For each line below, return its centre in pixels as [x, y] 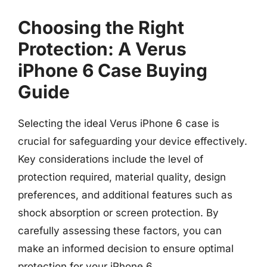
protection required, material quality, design [122, 177]
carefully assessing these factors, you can [120, 231]
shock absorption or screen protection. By [118, 213]
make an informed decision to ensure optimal [126, 249]
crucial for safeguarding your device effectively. [133, 141]
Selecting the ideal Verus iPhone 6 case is [119, 123]
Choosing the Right [101, 27]
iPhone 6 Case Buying [113, 70]
